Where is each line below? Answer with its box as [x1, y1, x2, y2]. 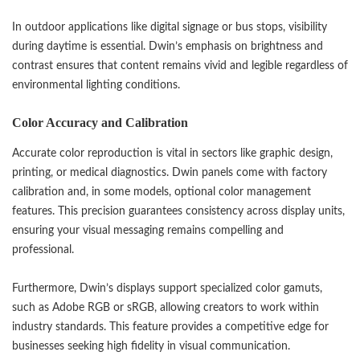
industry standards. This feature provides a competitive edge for [12, 320, 329, 333]
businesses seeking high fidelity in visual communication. [12, 339, 290, 352]
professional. [12, 243, 74, 256]
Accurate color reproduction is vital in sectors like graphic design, [12, 146, 333, 159]
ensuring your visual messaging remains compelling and [12, 223, 284, 236]
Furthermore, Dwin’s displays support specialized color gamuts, [12, 281, 322, 294]
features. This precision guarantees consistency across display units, [12, 204, 345, 217]
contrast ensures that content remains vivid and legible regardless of [12, 59, 348, 72]
